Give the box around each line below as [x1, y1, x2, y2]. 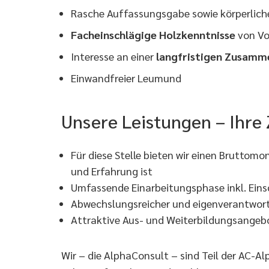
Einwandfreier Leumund [71, 71, 181, 85]
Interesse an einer [71, 49, 156, 63]
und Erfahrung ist [71, 164, 155, 178]
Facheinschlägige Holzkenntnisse [71, 28, 235, 41]
